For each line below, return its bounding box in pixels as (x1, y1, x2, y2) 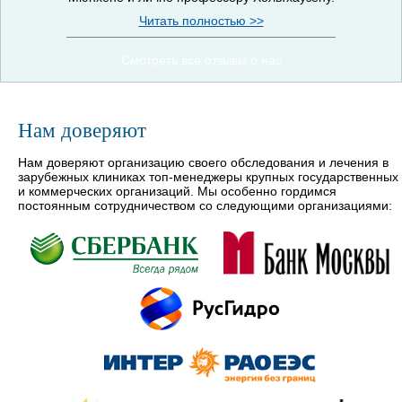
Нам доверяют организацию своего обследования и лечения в (18, 155, 389, 170)
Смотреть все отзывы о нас (120, 52, 282, 67)
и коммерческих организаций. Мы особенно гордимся (18, 184, 336, 198)
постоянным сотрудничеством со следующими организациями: (18, 198, 392, 213)
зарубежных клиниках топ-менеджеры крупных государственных (18, 170, 398, 184)
